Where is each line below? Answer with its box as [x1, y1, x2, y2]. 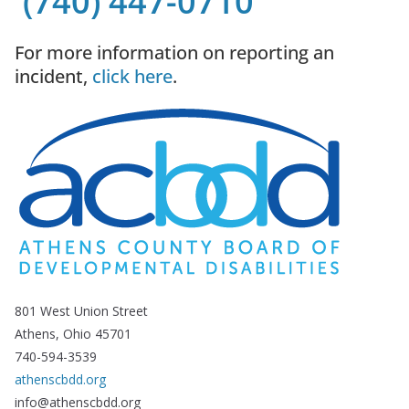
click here [92, 64, 173, 89]
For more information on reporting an [15, 40, 334, 65]
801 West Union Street [15, 302, 148, 320]
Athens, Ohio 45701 [15, 325, 131, 342]
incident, [15, 64, 92, 89]
